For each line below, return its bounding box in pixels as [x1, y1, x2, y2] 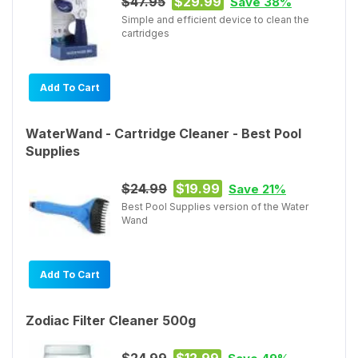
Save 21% [229, 181, 286, 197]
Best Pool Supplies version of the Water [121, 200, 308, 213]
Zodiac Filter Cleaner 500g [26, 312, 196, 328]
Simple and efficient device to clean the [121, 13, 309, 26]
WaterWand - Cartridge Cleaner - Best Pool [26, 125, 301, 141]
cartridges [121, 26, 169, 39]
